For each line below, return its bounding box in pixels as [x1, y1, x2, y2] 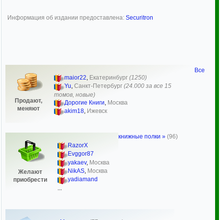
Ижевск [87, 107, 107, 114]
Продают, [15, 97, 42, 104]
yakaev [68, 159, 86, 166]
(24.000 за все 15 [124, 82, 171, 90]
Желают [18, 168, 42, 175]
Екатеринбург [89, 74, 128, 81]
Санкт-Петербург [74, 82, 122, 90]
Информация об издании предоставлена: [7, 14, 126, 21]
